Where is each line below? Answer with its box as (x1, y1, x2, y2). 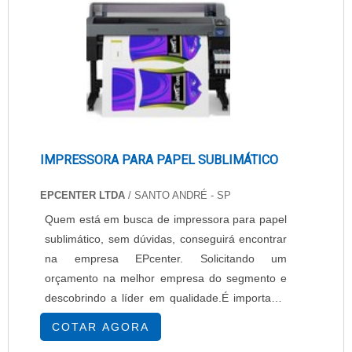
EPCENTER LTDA (40, 189, 125, 201)
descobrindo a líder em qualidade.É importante (45, 291, 287, 304)
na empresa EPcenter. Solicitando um (45, 252, 287, 265)
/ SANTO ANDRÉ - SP (125, 189, 231, 201)
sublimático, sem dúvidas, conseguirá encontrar (45, 233, 287, 245)
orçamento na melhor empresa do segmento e (45, 272, 287, 284)
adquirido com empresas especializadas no (45, 331, 287, 343)
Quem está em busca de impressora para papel (45, 213, 287, 225)
